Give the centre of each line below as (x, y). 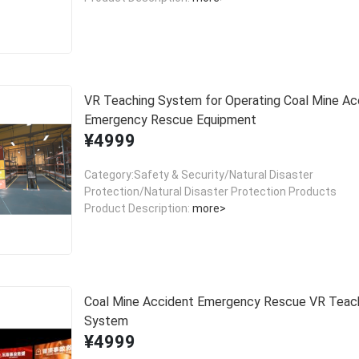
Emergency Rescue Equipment (170, 120)
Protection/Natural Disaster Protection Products (210, 192)
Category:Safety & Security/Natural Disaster (198, 175)
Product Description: (137, 209)
